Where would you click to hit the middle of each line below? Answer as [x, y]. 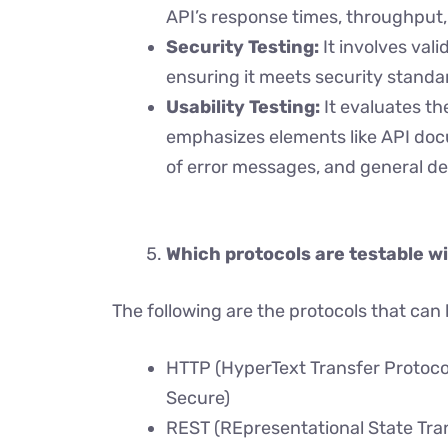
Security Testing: [242, 47]
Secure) [198, 398]
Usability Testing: [245, 107]
